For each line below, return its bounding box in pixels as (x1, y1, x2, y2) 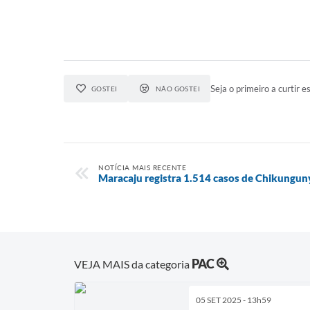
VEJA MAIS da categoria (74, 257, 192, 271)
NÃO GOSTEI (155, 84, 201, 93)
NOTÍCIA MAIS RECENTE (98, 163, 186, 172)
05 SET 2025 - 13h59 (196, 294, 271, 305)
